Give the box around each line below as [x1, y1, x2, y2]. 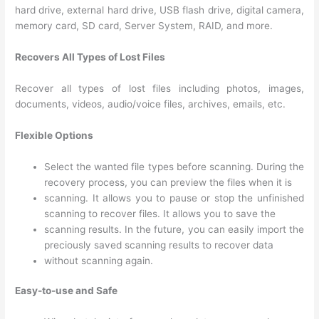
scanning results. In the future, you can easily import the [44, 223, 304, 235]
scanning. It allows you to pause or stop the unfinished [44, 192, 304, 204]
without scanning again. [44, 254, 154, 266]
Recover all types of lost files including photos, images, [15, 82, 304, 94]
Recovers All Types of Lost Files [15, 51, 166, 63]
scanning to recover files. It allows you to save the [44, 207, 276, 219]
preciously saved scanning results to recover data [44, 239, 274, 251]
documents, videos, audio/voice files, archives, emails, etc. [15, 98, 286, 110]
